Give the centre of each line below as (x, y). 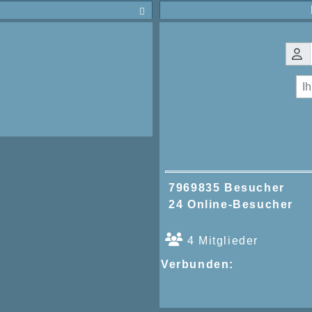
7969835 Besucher (223, 187)
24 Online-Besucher (227, 204)
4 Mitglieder (221, 240)
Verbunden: (197, 264)
